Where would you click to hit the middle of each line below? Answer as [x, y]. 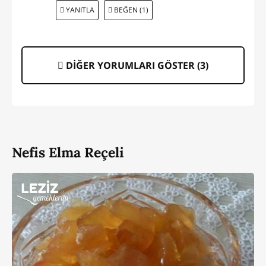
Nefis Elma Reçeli [68, 153]
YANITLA [79, 9]
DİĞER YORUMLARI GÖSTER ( [132, 65]
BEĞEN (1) [130, 9]
